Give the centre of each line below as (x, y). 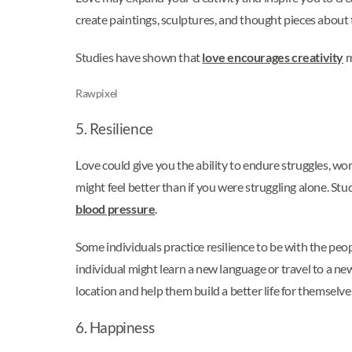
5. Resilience (116, 128)
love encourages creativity (273, 57)
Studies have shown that (139, 57)
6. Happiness (116, 327)
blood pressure (115, 208)
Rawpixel (97, 93)
